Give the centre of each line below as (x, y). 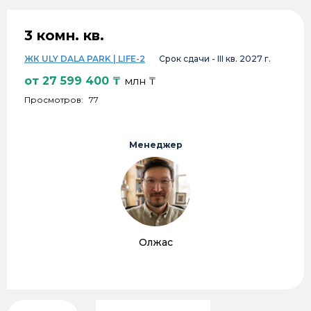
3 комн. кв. (64, 35)
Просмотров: (55, 99)
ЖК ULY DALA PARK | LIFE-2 (85, 58)
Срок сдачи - (188, 58)
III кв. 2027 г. (244, 58)
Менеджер (155, 144)
